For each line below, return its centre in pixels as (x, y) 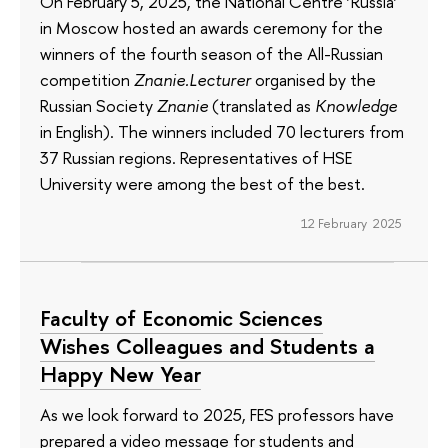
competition (87, 79)
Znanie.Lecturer (192, 79)
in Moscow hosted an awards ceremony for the (211, 27)
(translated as (261, 105)
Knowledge (356, 105)
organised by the (313, 79)
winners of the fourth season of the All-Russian (211, 53)
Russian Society (98, 105)
